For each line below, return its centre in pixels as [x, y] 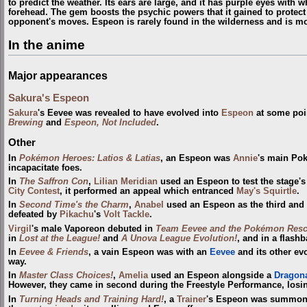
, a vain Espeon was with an [149, 252]
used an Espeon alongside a [211, 276]
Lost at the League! [60, 238]
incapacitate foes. [45, 168]
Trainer [192, 299]
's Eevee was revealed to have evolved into [130, 113]
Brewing [26, 123]
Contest [44, 191]
